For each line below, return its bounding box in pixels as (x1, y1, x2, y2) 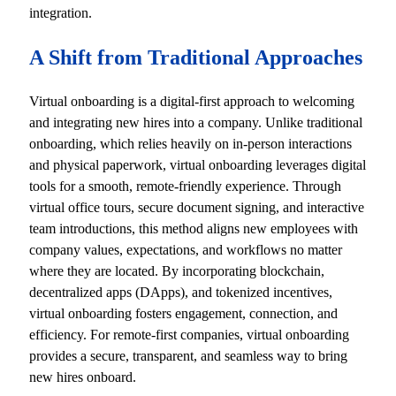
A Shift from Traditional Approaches (29, 45, 363, 70)
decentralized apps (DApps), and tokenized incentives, (29, 285, 333, 301)
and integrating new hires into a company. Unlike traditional (29, 115, 363, 131)
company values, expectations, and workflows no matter (29, 242, 343, 258)
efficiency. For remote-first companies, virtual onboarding (29, 327, 350, 343)
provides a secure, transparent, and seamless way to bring (29, 348, 348, 364)
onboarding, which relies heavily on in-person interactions (29, 136, 353, 152)
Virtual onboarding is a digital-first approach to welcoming (29, 94, 355, 110)
